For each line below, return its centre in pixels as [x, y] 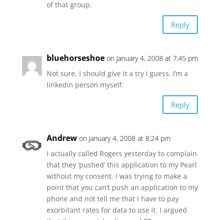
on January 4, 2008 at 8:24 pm [124, 138]
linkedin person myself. [85, 85]
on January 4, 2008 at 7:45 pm [152, 58]
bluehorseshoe [75, 58]
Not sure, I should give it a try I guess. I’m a [117, 73]
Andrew [62, 138]
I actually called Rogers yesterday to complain [122, 153]
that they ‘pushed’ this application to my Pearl [122, 165]
